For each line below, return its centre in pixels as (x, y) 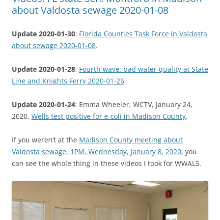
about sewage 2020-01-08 (54, 45)
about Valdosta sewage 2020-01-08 (90, 10)
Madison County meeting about (131, 139)
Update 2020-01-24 (43, 104)
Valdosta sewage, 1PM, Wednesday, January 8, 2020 (96, 151)
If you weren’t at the (45, 139)
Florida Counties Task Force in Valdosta (143, 33)
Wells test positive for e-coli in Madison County (109, 116)
